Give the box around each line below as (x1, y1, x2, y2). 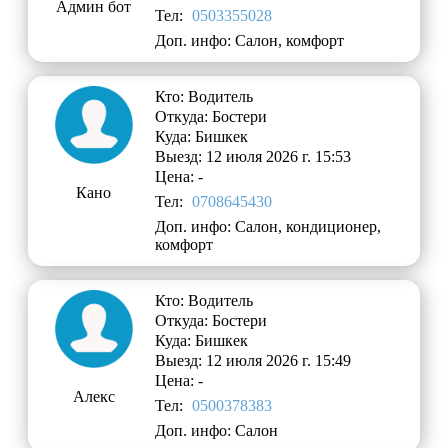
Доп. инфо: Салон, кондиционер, (155, 218, 382, 236)
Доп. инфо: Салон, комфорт (155, 32, 345, 50)
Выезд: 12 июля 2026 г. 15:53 (155, 148, 352, 166)
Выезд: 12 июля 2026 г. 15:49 (155, 352, 352, 370)
